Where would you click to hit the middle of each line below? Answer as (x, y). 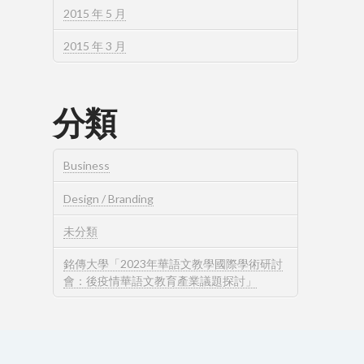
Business (87, 166)
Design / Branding (109, 198)
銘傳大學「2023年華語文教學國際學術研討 (173, 263)
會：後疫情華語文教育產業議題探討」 (160, 280)
